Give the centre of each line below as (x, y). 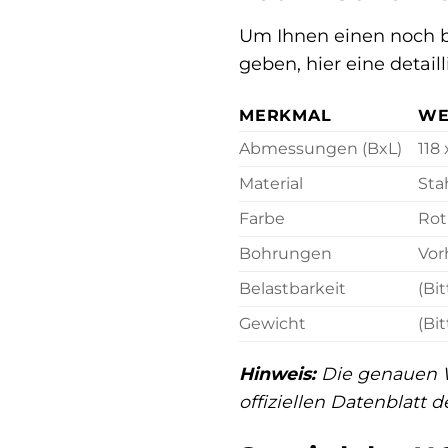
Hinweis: (277, 373)
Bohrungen (285, 254)
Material (271, 184)
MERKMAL (285, 116)
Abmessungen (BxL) (320, 149)
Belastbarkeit (292, 289)
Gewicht (272, 324)
